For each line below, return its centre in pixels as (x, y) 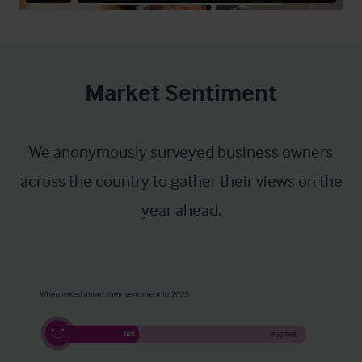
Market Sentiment (181, 93)
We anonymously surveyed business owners (181, 151)
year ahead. (181, 209)
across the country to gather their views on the (181, 180)
